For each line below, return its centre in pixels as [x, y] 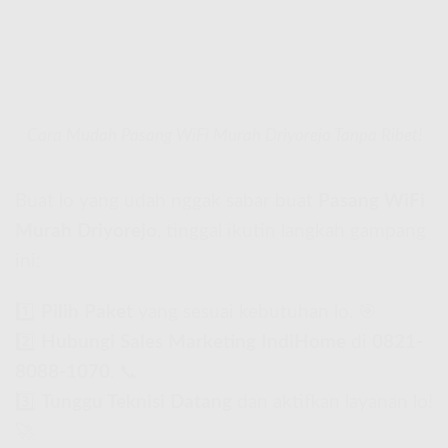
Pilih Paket [87, 312]
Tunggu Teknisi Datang [136, 402]
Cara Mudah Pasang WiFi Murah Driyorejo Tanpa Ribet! [224, 135]
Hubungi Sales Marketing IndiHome [193, 342]
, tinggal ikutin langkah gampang [291, 231]
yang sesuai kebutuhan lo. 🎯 [255, 312]
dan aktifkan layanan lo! [332, 402]
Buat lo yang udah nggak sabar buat [166, 201]
